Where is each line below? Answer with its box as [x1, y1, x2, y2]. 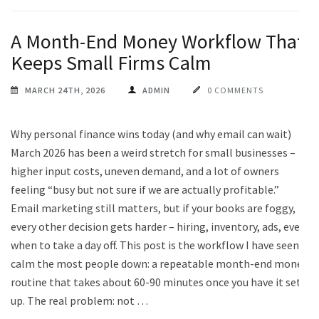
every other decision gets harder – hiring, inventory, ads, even [11, 219, 306, 234]
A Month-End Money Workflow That [11, 28, 304, 54]
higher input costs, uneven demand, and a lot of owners [11, 163, 279, 178]
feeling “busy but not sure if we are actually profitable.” [11, 182, 279, 197]
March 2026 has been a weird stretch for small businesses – [11, 145, 296, 159]
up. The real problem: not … [11, 293, 148, 308]
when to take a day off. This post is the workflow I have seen [11, 237, 299, 252]
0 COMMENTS [207, 84, 263, 95]
